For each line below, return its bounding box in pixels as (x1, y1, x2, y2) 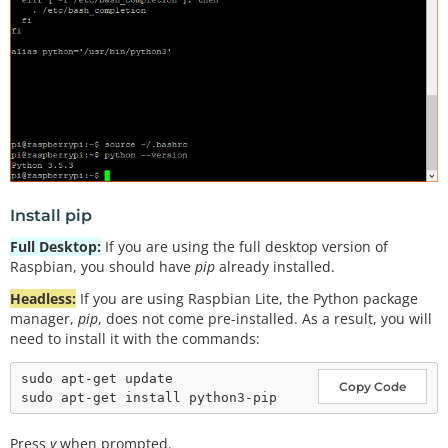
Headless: (10, 289, 76, 309)
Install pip (10, 206, 92, 226)
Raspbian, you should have (10, 256, 195, 276)
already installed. (215, 256, 335, 276)
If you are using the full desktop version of (101, 236, 388, 256)
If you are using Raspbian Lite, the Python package (76, 289, 418, 309)
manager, (10, 309, 78, 329)
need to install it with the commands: (10, 329, 260, 349)
